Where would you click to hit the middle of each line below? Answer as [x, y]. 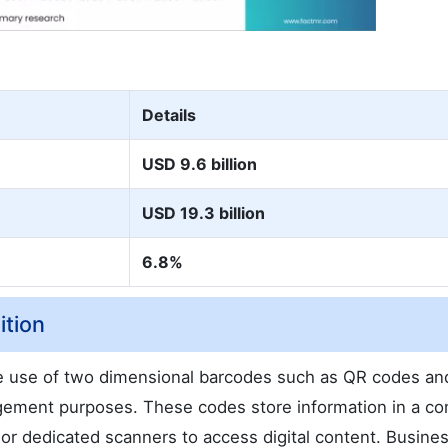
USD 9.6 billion [199, 164]
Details [169, 115]
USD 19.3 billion [203, 213]
